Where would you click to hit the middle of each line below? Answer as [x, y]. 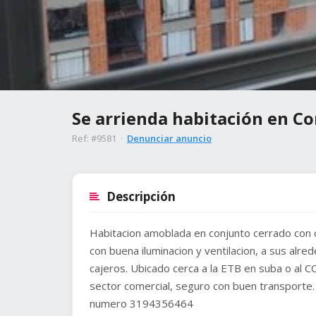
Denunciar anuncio [169, 138]
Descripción [141, 196]
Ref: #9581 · [99, 138]
